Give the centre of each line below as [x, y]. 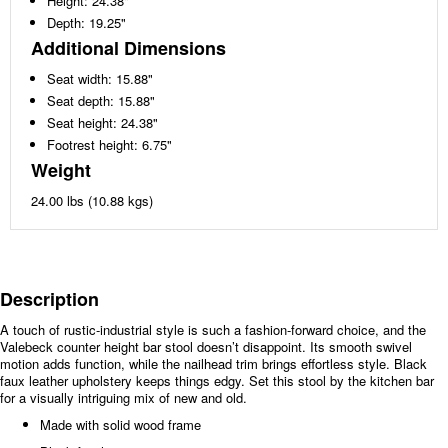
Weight [61, 169]
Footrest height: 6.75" [109, 144]
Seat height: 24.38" [102, 122]
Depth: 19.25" [86, 22]
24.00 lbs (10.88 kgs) [92, 200]
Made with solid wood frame [120, 424]
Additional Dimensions [128, 47]
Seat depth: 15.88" [101, 100]
